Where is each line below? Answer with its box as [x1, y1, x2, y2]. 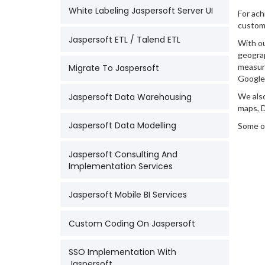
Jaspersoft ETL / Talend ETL [69, 33, 181, 46]
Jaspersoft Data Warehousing [69, 91, 192, 103]
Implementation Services [69, 160, 173, 172]
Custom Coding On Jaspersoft [69, 217, 196, 230]
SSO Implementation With [69, 245, 177, 258]
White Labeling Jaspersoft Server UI [69, 5, 214, 17]
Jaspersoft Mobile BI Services [69, 189, 188, 201]
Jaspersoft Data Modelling [69, 119, 177, 132]
